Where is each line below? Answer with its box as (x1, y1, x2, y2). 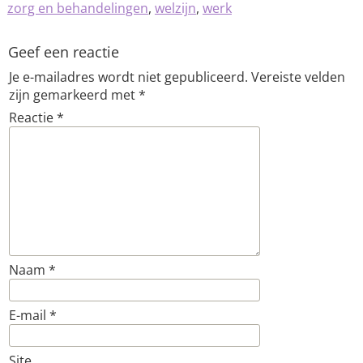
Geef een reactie (7, 42, 119, 62)
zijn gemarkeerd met (8, 86, 139, 104)
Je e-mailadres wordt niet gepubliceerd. (8, 68, 248, 86)
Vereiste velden (250, 68, 345, 86)
